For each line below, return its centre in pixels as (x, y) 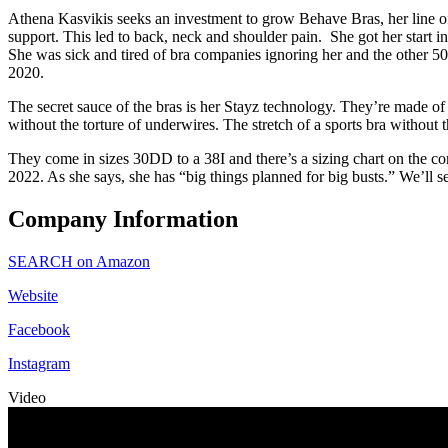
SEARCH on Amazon (79, 261)
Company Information (123, 219)
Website (33, 295)
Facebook (39, 329)
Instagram (39, 363)
